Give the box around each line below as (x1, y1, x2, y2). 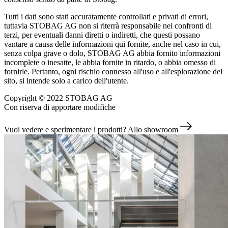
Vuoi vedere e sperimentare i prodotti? (4, 125, 126, 134)
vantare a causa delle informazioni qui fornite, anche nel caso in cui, (4, 39, 221, 48)
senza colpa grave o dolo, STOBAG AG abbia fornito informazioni (4, 48, 220, 58)
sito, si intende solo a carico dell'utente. (4, 76, 129, 85)
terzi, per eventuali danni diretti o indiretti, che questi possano (4, 30, 200, 39)
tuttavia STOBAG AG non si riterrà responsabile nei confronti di (4, 21, 212, 30)
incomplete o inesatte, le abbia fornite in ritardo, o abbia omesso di (4, 58, 216, 67)
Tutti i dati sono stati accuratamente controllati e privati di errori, (4, 12, 208, 21)
